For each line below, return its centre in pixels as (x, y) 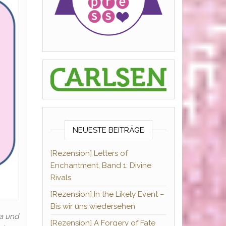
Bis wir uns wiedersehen (93, 207)
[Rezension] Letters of (89, 154)
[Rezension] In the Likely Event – (107, 194)
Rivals (61, 178)
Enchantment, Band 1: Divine (101, 166)
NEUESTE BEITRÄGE (108, 130)
